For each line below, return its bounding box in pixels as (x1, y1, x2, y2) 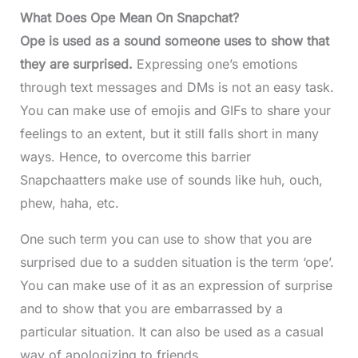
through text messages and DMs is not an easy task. (19, 79, 334, 95)
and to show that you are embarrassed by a (19, 300, 283, 316)
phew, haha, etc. (19, 195, 123, 211)
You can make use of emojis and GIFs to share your (19, 102, 331, 118)
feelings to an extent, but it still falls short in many (19, 125, 319, 141)
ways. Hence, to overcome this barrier (19, 149, 251, 165)
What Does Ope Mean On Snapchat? (19, 10, 239, 26)
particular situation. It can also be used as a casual (19, 324, 324, 340)
